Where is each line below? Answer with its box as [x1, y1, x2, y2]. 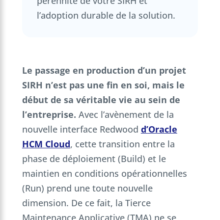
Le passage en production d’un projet [22, 64, 186, 77]
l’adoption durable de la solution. [36, 9, 175, 21]
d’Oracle [140, 123, 177, 136]
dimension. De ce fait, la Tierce [22, 197, 151, 209]
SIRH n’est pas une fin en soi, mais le [22, 79, 185, 91]
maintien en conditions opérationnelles [22, 167, 187, 180]
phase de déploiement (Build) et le [22, 153, 166, 165]
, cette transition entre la [70, 138, 175, 150]
